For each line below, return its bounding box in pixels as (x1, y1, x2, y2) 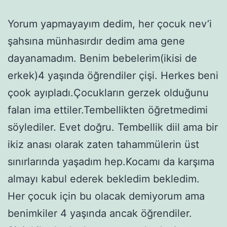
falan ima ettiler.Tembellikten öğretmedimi (8, 103, 208, 116)
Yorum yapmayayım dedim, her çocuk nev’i (8, 17, 212, 30)
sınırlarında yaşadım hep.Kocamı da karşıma (8, 155, 214, 168)
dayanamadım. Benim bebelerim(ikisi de (8, 52, 197, 64)
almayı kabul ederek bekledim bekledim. (8, 172, 200, 185)
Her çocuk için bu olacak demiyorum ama (8, 190, 205, 202)
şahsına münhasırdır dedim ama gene (8, 34, 185, 47)
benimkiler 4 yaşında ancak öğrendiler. (8, 207, 192, 219)
